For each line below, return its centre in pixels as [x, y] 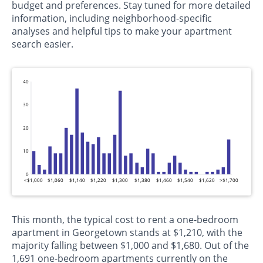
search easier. [43, 44]
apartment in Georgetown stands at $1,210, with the [127, 233]
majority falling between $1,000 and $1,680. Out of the [130, 246]
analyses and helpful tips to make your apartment [122, 31]
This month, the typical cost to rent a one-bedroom [125, 220]
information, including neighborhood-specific [112, 18]
